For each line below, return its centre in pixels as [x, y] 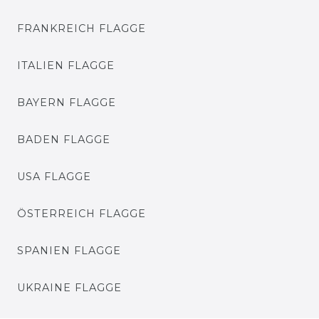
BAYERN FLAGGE [67, 103]
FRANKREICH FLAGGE [82, 28]
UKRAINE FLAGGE [69, 288]
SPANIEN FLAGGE [69, 251]
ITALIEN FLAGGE [66, 66]
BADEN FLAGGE [64, 140]
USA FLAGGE [54, 177]
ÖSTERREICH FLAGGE [82, 214]
